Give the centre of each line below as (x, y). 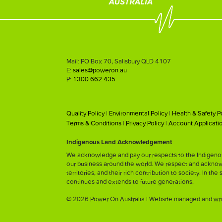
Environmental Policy (139, 113)
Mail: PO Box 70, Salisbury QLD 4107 (119, 61)
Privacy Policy (145, 123)
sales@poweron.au (100, 70)
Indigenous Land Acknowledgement (119, 143)
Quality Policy (86, 113)
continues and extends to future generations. (130, 182)
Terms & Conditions (94, 123)
